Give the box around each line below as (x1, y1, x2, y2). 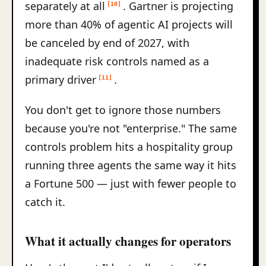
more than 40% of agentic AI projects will (25, 17, 233, 31)
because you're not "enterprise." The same (25, 121, 237, 135)
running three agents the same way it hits (25, 158, 236, 172)
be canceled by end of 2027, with (25, 36, 189, 50)
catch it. (25, 195, 65, 209)
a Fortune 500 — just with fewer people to (25, 176, 236, 191)
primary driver (25, 72, 96, 87)
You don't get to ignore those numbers (25, 103, 221, 117)
